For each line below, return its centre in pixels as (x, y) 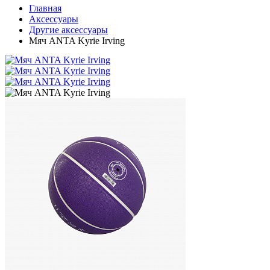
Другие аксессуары (68, 30)
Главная (45, 8)
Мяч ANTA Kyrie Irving (77, 41)
